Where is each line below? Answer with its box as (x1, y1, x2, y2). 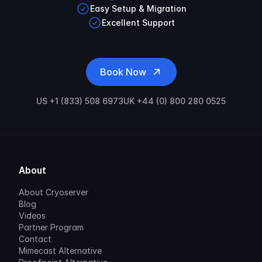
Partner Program (19, 222, 84, 232)
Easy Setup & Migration (89, 4, 187, 13)
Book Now (99, 66, 146, 78)
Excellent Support (101, 18, 175, 27)
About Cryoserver (19, 187, 88, 197)
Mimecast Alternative (19, 246, 102, 256)
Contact (19, 234, 51, 244)
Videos (19, 211, 46, 220)
